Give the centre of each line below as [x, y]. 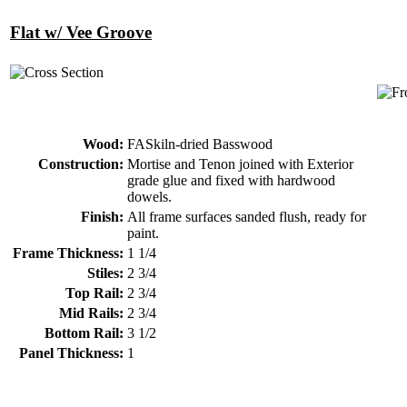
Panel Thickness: [71, 352]
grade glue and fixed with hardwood [231, 180]
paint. [143, 233]
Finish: [102, 216]
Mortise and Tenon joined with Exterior [240, 164]
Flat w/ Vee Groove [81, 32]
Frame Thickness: [68, 253]
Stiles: [105, 273]
